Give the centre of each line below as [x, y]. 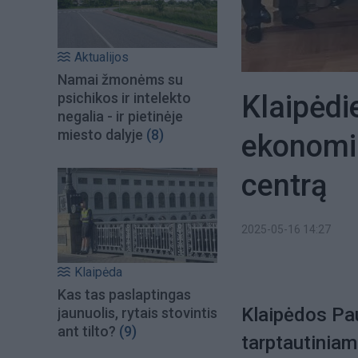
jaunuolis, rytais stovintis [137, 312]
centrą [284, 185]
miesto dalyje [100, 135]
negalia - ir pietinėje [120, 117]
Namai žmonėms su [120, 80]
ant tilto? [87, 331]
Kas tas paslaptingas [124, 294]
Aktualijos [101, 58]
